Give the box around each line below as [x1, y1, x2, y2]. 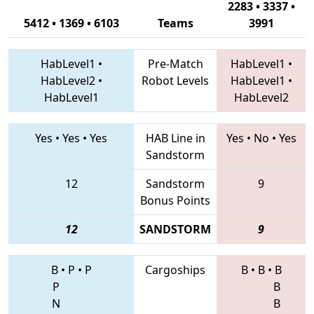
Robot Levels [142, 72, 209, 88]
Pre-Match [147, 55, 203, 71]
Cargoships [145, 261, 205, 278]
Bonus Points [140, 192, 210, 208]
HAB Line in [145, 130, 205, 146]
